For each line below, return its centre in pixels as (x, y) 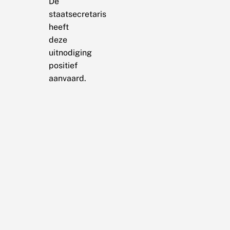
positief (63, 65)
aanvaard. (67, 78)
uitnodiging (70, 52)
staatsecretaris (77, 14)
